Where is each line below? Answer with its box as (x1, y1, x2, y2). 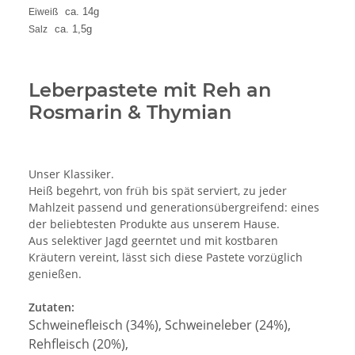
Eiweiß (29, 6, 65, 18)
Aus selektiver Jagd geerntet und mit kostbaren (29, 233, 278, 249)
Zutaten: (29, 300, 74, 315)
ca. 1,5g (55, 23, 92, 36)
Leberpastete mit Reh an (29, 78, 271, 102)
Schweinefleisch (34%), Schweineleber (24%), (29, 316, 291, 334)
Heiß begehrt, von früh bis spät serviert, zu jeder (29, 183, 287, 199)
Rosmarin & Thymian (29, 101, 231, 124)
